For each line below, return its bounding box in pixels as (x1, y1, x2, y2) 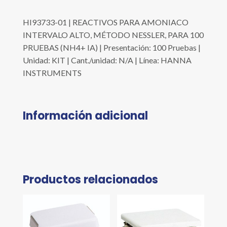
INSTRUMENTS (22, 68, 82, 78)
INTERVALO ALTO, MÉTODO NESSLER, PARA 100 (22, 30, 204, 40)
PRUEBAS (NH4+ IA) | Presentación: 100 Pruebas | (22, 43, 201, 53)
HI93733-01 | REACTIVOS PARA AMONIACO (22, 17, 188, 27)
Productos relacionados (22, 172, 158, 188)
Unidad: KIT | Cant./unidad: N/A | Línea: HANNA (22, 55, 192, 65)
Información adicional (22, 108, 148, 124)
